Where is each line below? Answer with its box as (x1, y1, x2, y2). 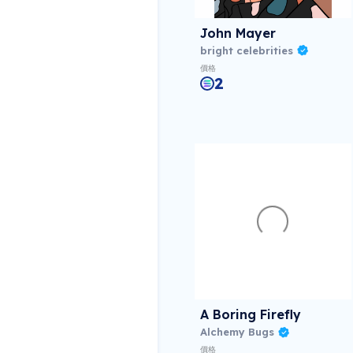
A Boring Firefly (200, 307, 301, 323)
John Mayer (200, 24, 276, 41)
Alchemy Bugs (200, 325, 274, 339)
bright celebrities (200, 43, 293, 57)
